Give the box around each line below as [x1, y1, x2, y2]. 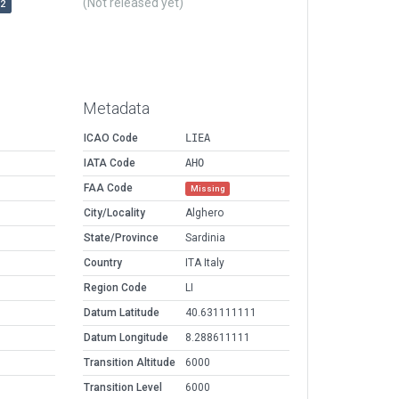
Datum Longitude [84, 331, 168, 345]
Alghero [185, 207, 224, 220]
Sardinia [185, 232, 225, 245]
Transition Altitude [84, 356, 175, 370]
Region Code [84, 281, 147, 295]
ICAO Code [84, 132, 138, 145]
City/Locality [84, 207, 145, 220]
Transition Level [84, 381, 162, 395]
